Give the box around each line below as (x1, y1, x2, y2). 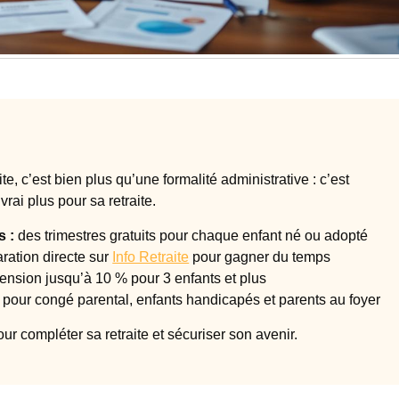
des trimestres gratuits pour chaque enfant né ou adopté (14, 227, 369, 243)
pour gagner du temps (189, 248, 331, 265)
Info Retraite (112, 248, 190, 265)
